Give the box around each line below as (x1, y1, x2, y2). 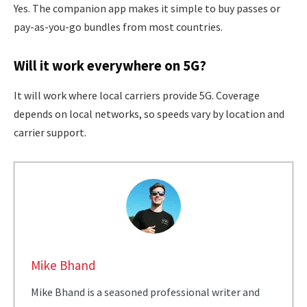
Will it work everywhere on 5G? (14, 56, 206, 75)
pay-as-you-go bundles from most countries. (14, 20, 223, 34)
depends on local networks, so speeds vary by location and (14, 107, 284, 121)
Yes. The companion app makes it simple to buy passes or (14, 1, 280, 16)
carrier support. (14, 125, 86, 140)
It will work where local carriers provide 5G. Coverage (14, 88, 260, 103)
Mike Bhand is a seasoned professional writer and (30, 284, 260, 299)
